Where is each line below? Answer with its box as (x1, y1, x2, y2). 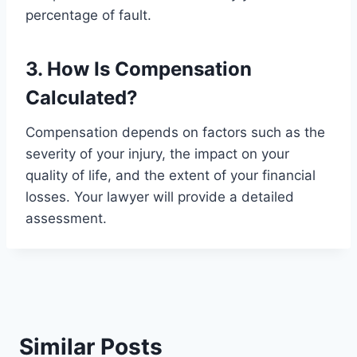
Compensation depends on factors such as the (25, 124, 325, 140)
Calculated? (25, 85, 138, 109)
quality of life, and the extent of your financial (25, 167, 316, 183)
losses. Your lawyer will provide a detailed (25, 188, 294, 205)
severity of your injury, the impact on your (25, 145, 289, 162)
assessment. (25, 210, 107, 226)
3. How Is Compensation (25, 57, 252, 80)
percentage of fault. (25, 6, 151, 23)
